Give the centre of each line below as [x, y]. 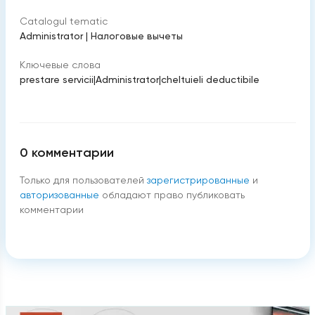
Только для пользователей [82, 180]
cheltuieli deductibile [210, 79]
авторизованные [59, 195]
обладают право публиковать [173, 195]
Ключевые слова [60, 65]
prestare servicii [56, 79]
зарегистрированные [198, 180]
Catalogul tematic [63, 21]
